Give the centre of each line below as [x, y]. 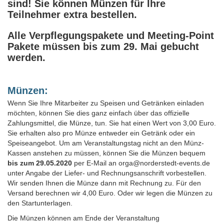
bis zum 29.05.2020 [40, 163]
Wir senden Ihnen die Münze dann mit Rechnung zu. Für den [104, 183]
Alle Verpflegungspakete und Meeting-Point [111, 35]
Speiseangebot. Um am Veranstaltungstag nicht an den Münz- [106, 143]
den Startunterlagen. [41, 203]
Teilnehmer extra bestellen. [72, 14]
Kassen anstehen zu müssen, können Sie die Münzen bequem [106, 153]
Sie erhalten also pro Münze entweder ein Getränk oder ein [101, 133]
